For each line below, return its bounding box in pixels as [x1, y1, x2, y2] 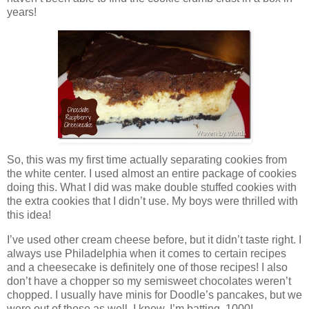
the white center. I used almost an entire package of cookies [7, 168, 297, 180]
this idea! [7, 209, 51, 221]
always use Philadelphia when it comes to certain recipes [7, 248, 286, 260]
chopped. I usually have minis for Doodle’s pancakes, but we [7, 289, 302, 301]
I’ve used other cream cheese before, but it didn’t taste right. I [7, 234, 301, 246]
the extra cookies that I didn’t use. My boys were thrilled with [7, 195, 298, 208]
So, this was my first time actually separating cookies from [7, 154, 287, 166]
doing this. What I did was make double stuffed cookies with [7, 181, 297, 194]
